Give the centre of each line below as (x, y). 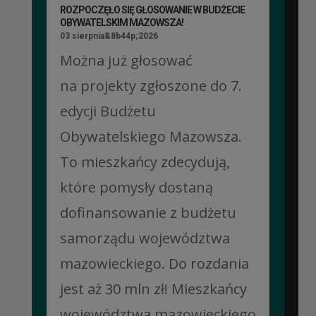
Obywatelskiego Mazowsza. (151, 137)
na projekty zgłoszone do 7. (151, 86)
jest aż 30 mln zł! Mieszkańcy (153, 289)
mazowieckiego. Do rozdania (154, 264)
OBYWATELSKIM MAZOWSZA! (121, 23)
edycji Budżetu (108, 111)
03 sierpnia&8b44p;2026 (109, 36)
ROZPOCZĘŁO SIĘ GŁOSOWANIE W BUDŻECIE (152, 10)
